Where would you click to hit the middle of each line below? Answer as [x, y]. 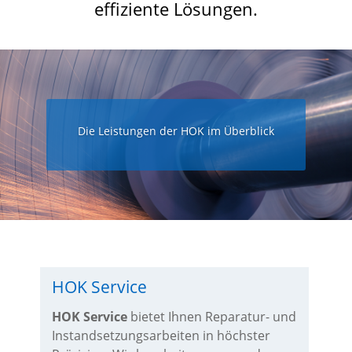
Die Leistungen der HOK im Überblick [176, 131]
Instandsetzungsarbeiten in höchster [161, 335]
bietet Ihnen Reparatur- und [211, 317]
